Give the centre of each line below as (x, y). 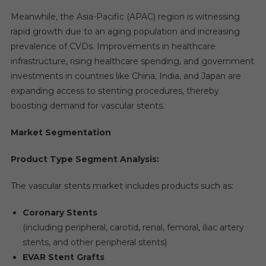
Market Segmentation (61, 132)
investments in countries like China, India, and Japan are (126, 76)
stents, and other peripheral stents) (94, 242)
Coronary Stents (60, 212)
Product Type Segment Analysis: (85, 159)
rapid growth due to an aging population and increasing (125, 31)
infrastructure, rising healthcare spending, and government (132, 61)
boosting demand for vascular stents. (87, 105)
